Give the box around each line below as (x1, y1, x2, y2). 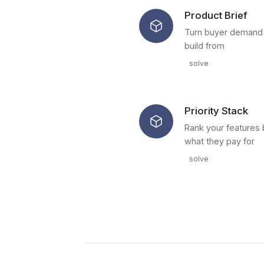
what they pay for (184, 136, 255, 146)
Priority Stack (184, 105, 248, 117)
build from (184, 41, 225, 51)
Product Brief (184, 9, 247, 21)
